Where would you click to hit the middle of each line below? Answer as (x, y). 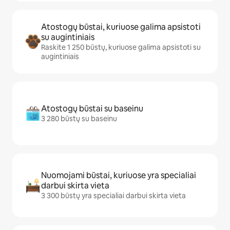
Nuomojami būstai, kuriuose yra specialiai (119, 176)
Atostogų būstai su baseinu (92, 109)
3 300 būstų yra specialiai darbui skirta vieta (113, 196)
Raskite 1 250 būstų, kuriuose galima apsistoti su (121, 47)
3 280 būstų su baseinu (79, 119)
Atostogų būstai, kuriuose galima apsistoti (121, 27)
